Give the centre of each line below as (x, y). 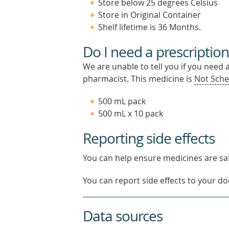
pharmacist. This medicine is (139, 79)
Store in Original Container (150, 15)
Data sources (123, 216)
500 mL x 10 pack (131, 113)
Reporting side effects (149, 138)
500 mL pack (122, 101)
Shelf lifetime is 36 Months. (150, 27)
